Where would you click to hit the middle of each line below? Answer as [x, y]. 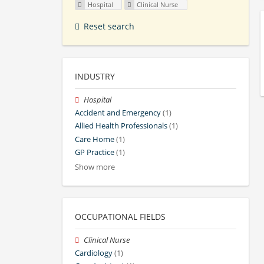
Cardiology [94, 253]
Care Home [95, 139]
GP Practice [95, 152]
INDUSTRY [95, 77]
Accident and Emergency [118, 113]
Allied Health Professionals [121, 126]
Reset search [109, 27]
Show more [95, 167]
